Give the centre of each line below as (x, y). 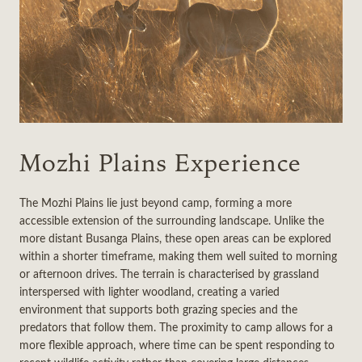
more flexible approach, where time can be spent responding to (177, 344)
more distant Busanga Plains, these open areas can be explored (175, 238)
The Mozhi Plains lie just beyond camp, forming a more (156, 202)
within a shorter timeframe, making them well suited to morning (178, 255)
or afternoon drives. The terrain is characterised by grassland (169, 273)
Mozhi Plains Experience (160, 164)
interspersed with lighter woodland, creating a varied (149, 291)
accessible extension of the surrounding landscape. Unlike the (172, 220)
